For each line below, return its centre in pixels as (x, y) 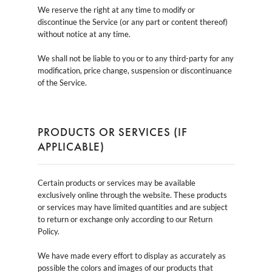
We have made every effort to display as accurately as (131, 255)
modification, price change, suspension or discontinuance (134, 70)
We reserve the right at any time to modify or (116, 9)
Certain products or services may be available (116, 182)
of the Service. (62, 82)
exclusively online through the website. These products (132, 195)
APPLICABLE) (71, 146)
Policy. (48, 231)
